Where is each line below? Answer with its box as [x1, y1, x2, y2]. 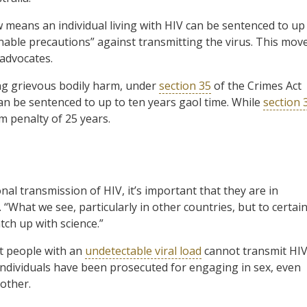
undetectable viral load [85, 243, 201, 258]
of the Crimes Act [211, 77, 302, 93]
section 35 [159, 77, 211, 93]
